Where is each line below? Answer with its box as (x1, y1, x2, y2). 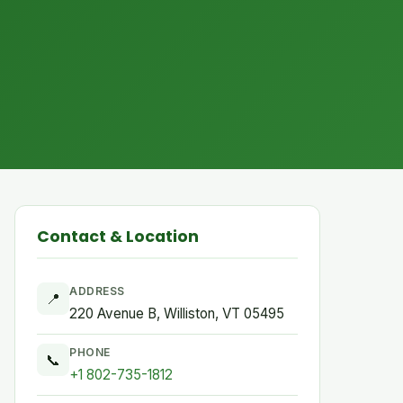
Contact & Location (37, 226, 199, 247)
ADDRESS (69, 284, 125, 298)
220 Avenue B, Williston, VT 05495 (69, 305, 284, 322)
